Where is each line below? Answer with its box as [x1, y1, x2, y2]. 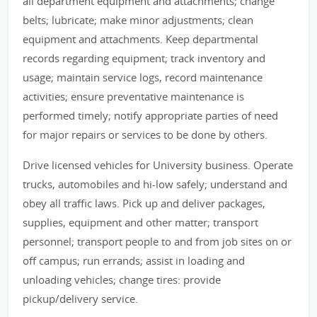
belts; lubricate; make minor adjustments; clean [23, 13, 253, 27]
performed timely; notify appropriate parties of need [23, 108, 278, 122]
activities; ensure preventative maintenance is [23, 89, 244, 103]
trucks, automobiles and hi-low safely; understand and [23, 177, 287, 191]
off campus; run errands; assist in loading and [23, 253, 245, 267]
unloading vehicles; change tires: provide [23, 272, 221, 287]
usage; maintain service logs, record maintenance [23, 70, 263, 84]
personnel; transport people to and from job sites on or [23, 234, 292, 248]
